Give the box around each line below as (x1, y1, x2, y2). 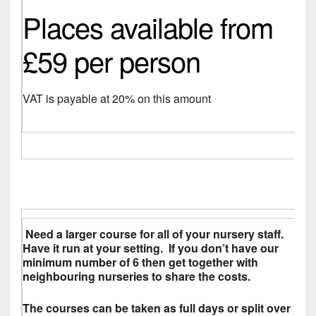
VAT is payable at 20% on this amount (23, 90, 211, 107)
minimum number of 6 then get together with (23, 253, 258, 270)
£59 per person (23, 39, 200, 80)
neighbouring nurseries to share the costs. (23, 267, 250, 284)
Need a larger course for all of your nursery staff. (23, 225, 284, 242)
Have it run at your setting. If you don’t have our (23, 239, 279, 256)
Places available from (23, 6, 273, 47)
